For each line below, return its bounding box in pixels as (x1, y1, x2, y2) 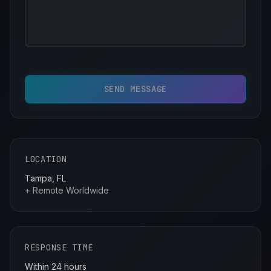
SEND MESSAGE (103, 83, 168, 94)
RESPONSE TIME (25, 242, 94, 253)
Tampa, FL (25, 173, 66, 183)
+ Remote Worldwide (25, 185, 109, 195)
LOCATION (25, 154, 67, 165)
